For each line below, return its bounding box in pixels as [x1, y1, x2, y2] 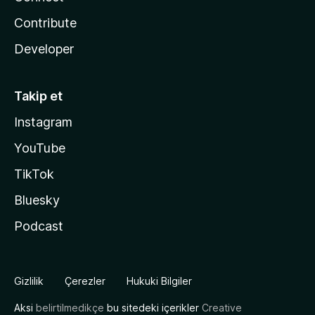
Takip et [14, 89, 63, 103]
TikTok [14, 167, 54, 181]
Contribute [14, 15, 77, 30]
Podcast [14, 219, 63, 233]
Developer [14, 41, 74, 56]
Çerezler [65, 275, 105, 287]
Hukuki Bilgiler [127, 275, 192, 287]
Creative [202, 302, 242, 314]
